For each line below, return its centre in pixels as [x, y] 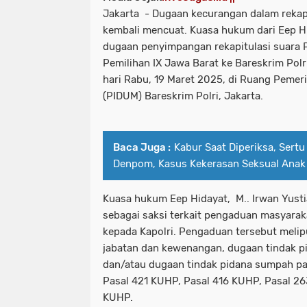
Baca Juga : [142, 148]
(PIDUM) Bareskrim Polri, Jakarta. [183, 96]
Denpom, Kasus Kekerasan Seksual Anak [209, 164]
